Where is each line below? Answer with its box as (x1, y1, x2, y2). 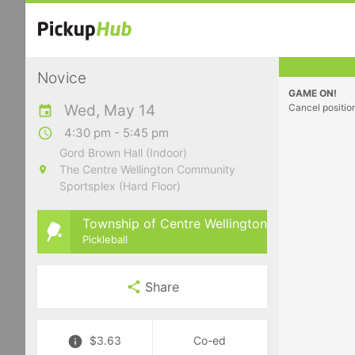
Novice (37, 69, 87, 87)
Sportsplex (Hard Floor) (59, 179, 181, 193)
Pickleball (82, 232, 128, 246)
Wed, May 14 (64, 101, 155, 120)
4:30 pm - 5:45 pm (64, 125, 169, 140)
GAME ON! (288, 87, 337, 99)
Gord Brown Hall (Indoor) (59, 146, 187, 159)
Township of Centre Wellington (82, 215, 267, 231)
